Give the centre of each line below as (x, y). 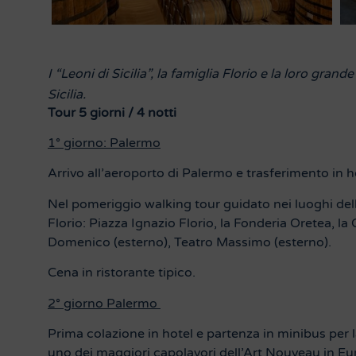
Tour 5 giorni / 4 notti (112, 112)
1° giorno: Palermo (104, 143)
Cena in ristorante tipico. (123, 273)
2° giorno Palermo (104, 303)
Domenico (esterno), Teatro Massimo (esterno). (190, 242)
